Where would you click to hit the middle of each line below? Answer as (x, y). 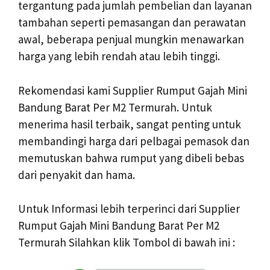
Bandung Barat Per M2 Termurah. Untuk (115, 107)
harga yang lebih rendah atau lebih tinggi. (119, 56)
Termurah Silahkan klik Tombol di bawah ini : (127, 243)
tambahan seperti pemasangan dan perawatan (132, 23)
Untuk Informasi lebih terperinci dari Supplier (129, 209)
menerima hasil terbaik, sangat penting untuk (130, 124)
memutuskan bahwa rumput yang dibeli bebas (131, 158)
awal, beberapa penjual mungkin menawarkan (131, 39)
